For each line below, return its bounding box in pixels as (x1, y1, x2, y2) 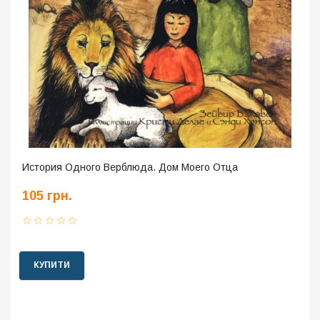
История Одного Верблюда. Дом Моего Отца (22, 161, 238, 174)
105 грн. (22, 189, 72, 204)
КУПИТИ (34, 260, 70, 271)
